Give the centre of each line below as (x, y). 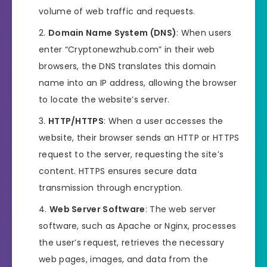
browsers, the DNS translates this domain (128, 66)
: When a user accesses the (163, 121)
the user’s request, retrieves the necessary (131, 243)
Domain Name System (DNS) (112, 33)
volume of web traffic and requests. (117, 12)
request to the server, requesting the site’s (131, 155)
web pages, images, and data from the (123, 260)
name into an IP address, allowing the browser (138, 83)
